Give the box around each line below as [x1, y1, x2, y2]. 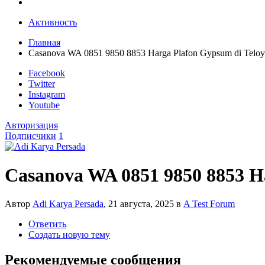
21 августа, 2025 [108, 199, 174, 209]
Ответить [28, 219, 66, 230]
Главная [28, 37, 60, 47]
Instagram [28, 89, 65, 99]
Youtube [28, 99, 60, 110]
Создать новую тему [28, 230, 110, 240]
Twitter [28, 78, 55, 89]
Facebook [28, 67, 65, 78]
